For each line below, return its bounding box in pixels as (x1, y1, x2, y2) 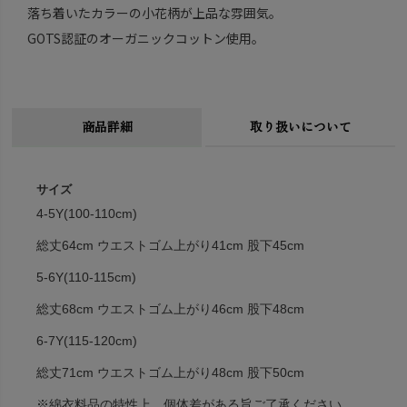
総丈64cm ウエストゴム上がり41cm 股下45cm (36, 237, 305, 253)
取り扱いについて (249, 116, 352, 135)
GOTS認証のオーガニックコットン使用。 (26, 28, 264, 47)
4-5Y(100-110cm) (36, 205, 138, 221)
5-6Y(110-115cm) (36, 269, 137, 284)
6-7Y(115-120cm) (36, 333, 138, 348)
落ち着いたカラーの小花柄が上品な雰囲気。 (26, 3, 282, 22)
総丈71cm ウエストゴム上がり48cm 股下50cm (36, 364, 305, 380)
